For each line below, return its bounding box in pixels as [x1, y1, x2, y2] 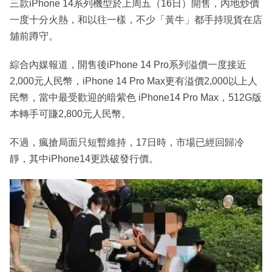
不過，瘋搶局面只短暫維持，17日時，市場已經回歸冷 [10, 137, 244, 148]
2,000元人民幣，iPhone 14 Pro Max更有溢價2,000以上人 [10, 76, 257, 87]
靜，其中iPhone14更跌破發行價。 [10, 154, 158, 165]
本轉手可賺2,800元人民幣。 [10, 109, 131, 120]
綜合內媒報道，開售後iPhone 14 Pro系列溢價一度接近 [10, 59, 246, 70]
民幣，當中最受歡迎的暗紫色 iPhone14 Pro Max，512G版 [10, 92, 262, 103]
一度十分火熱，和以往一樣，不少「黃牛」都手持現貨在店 [10, 15, 262, 25]
